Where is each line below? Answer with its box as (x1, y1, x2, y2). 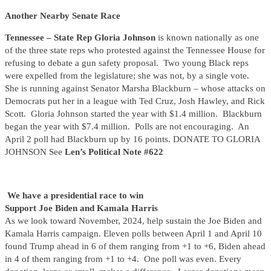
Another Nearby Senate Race (5, 11, 120, 21)
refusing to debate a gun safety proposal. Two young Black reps (5, 58, 249, 68)
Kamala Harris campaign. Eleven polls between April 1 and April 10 (5, 229, 262, 239)
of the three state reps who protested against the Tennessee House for (5, 45, 265, 56)
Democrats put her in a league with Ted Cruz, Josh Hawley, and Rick (5, 96, 265, 106)
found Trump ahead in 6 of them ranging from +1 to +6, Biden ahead (5, 241, 266, 252)
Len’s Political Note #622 (65, 147, 163, 157)
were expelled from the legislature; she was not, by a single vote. (5, 71, 252, 81)
